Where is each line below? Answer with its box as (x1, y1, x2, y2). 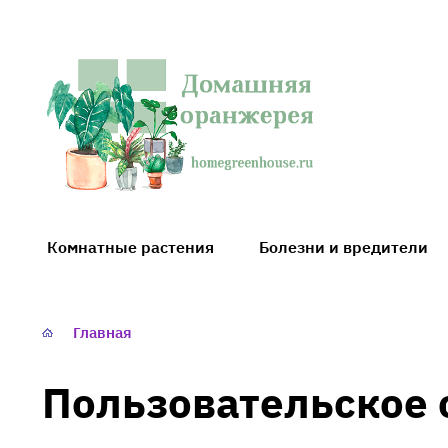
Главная (73, 322, 132, 342)
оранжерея (42, 155, 130, 178)
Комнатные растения (47, 236, 214, 257)
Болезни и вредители (259, 236, 428, 257)
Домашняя (42, 126, 125, 149)
